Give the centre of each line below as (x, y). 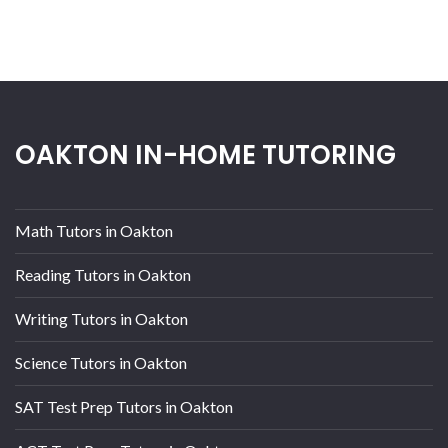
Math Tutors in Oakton (94, 230)
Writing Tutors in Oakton (101, 318)
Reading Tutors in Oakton (103, 274)
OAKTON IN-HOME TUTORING (205, 154)
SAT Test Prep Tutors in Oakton (124, 406)
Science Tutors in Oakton (101, 362)
